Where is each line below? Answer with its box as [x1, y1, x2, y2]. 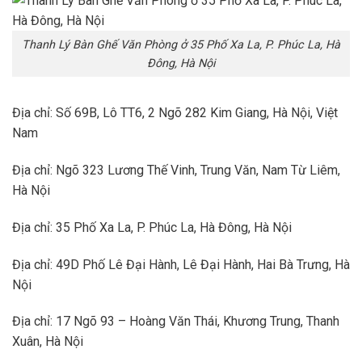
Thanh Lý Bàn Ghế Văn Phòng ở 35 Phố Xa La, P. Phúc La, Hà [22, 37, 340, 52]
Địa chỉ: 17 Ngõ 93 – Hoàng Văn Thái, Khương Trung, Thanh [12, 314, 339, 330]
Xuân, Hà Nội [12, 334, 83, 350]
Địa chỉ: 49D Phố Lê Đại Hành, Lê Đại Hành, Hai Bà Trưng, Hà [12, 256, 350, 272]
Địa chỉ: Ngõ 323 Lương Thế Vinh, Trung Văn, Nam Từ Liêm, [12, 162, 340, 179]
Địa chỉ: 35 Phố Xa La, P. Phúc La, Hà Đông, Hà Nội [12, 219, 292, 235]
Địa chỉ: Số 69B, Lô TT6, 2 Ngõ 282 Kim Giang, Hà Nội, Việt [12, 105, 338, 121]
